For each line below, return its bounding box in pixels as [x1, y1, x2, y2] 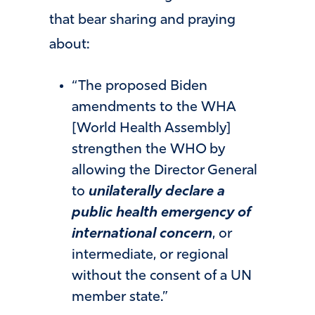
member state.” [72, 290, 168, 305]
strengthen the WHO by [72, 143, 225, 157]
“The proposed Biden [72, 79, 207, 94]
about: [49, 37, 89, 52]
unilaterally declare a [89, 185, 225, 200]
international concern [72, 227, 212, 242]
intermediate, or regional [72, 248, 229, 263]
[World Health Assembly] [72, 122, 231, 136]
